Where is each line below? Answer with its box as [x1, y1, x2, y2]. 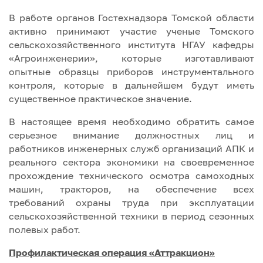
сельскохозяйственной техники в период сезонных [9, 210, 254, 222]
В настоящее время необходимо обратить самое [9, 116, 254, 127]
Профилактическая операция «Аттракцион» [9, 247, 215, 258]
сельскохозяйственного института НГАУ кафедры [9, 39, 254, 50]
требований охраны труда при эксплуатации [9, 197, 254, 208]
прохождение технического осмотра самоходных [9, 170, 254, 181]
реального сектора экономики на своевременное [9, 156, 254, 168]
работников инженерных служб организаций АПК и [9, 143, 254, 154]
